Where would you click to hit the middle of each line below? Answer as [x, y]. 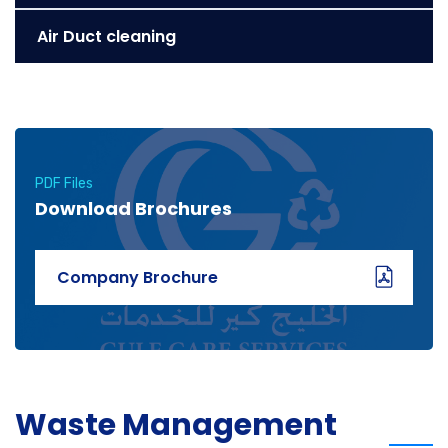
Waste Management [176, 425]
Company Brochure [137, 277]
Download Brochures [133, 208]
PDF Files [64, 183]
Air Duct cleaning [106, 36]
